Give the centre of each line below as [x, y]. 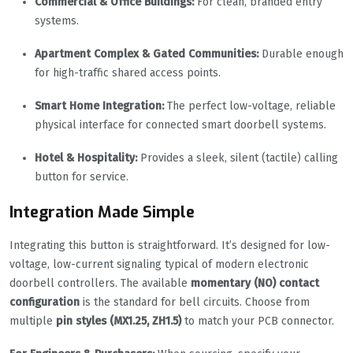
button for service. [82, 177]
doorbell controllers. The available [100, 284]
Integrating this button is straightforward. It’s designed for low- [170, 246]
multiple [33, 321]
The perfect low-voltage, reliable [250, 106]
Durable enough [301, 54]
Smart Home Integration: [99, 106]
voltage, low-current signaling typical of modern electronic [159, 265]
